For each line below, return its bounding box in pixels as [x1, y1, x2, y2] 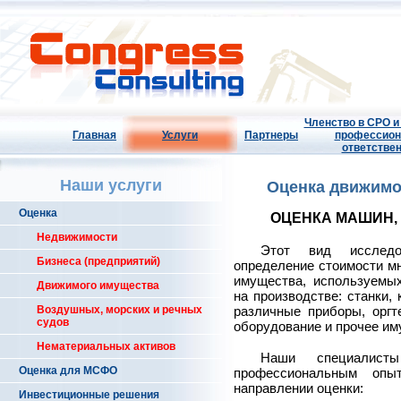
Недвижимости [37, 231, 117, 243]
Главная [73, 129, 116, 141]
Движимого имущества [37, 279, 159, 292]
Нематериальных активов [37, 340, 175, 353]
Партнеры [244, 129, 298, 141]
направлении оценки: [234, 380, 363, 397]
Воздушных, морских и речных [37, 303, 202, 316]
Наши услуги [60, 176, 162, 194]
